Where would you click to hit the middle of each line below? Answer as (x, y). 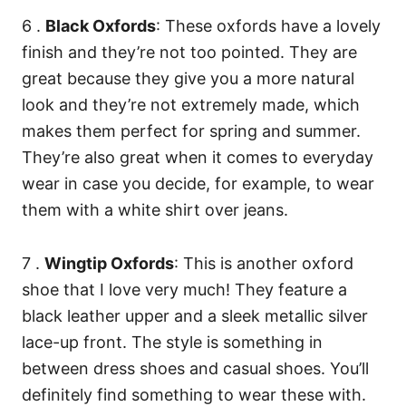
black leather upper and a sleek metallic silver (195, 316)
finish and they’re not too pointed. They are (189, 53)
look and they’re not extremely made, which (191, 105)
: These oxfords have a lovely (268, 26)
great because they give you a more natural (188, 79)
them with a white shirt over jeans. (155, 210)
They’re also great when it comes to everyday (198, 158)
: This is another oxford (264, 264)
